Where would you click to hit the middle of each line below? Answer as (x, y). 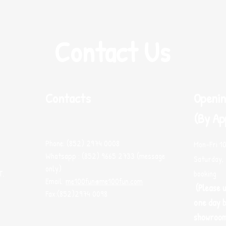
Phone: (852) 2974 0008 (82, 143)
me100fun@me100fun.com (104, 181)
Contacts (68, 98)
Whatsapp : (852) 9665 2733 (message (105, 156)
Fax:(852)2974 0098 (76, 193)
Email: (55, 181)
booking (205, 173)
